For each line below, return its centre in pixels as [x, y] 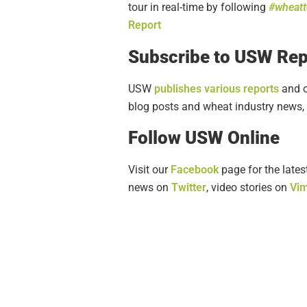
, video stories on [248, 188]
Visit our [149, 170]
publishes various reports [217, 88]
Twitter [189, 188]
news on [150, 188]
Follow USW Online [204, 138]
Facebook [195, 170]
